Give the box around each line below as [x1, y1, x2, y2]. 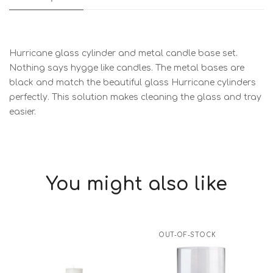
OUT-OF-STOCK [158, 232, 216, 239]
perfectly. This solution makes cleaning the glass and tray [9, 93, 261, 102]
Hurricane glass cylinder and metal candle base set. [9, 49, 238, 58]
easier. [9, 107, 36, 117]
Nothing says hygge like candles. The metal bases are [9, 63, 244, 73]
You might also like [46, 174, 227, 195]
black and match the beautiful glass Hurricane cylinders [9, 78, 256, 88]
